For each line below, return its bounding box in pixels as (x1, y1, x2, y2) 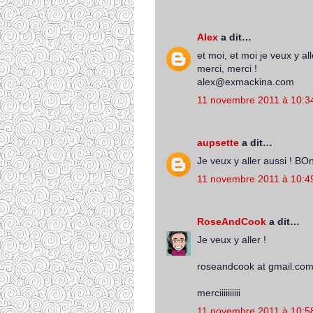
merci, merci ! (197, 63, 257, 74)
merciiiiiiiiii (197, 287, 240, 298)
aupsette (197, 137, 239, 148)
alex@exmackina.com (197, 76, 294, 87)
